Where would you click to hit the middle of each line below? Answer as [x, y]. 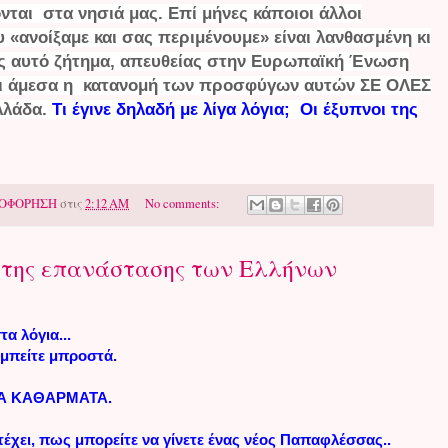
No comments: [183, 203]
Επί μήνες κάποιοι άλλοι [264, 13]
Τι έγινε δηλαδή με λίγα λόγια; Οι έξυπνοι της [235, 109]
